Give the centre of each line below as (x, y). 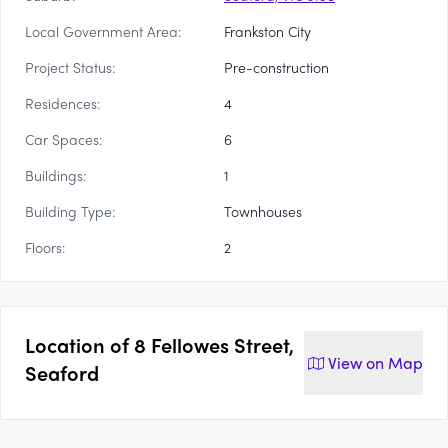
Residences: (62, 103)
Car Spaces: (63, 139)
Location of (79, 344)
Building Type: (70, 211)
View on (356, 362)
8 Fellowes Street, (214, 344)
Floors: (45, 247)
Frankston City (267, 31)
